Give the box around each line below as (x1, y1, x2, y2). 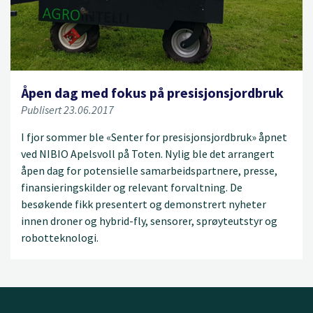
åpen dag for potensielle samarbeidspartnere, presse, (21, 163, 277, 177)
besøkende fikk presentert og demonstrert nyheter (21, 196, 266, 211)
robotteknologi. (21, 230, 99, 245)
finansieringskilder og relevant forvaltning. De (21, 180, 242, 194)
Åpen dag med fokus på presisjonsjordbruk (21, 83, 284, 101)
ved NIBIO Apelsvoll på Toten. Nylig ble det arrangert (21, 146, 275, 161)
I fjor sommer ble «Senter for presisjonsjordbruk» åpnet (21, 129, 287, 144)
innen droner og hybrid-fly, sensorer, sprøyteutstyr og (21, 213, 277, 228)
